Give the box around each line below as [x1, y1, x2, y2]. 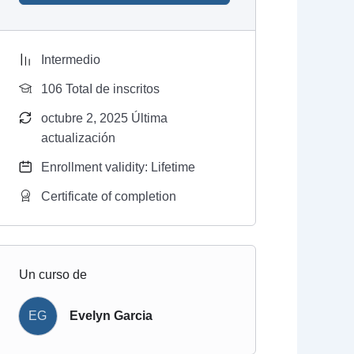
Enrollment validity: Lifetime [40, 160, 195, 174]
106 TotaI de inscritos [40, 81, 160, 96]
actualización [40, 130, 115, 145]
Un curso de [18, 267, 87, 281]
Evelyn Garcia [69, 308, 153, 322]
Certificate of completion [40, 189, 176, 203]
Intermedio [40, 52, 100, 66]
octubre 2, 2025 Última [40, 111, 168, 125]
